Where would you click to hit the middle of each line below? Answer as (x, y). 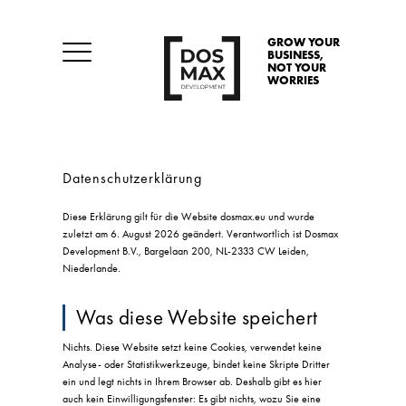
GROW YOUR (303, 42)
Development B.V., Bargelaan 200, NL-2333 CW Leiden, (186, 251)
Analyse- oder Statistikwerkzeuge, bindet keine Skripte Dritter (197, 364)
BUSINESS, (295, 54)
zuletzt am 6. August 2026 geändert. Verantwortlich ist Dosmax (201, 233)
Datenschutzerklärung (132, 178)
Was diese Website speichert (197, 317)
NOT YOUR (296, 67)
